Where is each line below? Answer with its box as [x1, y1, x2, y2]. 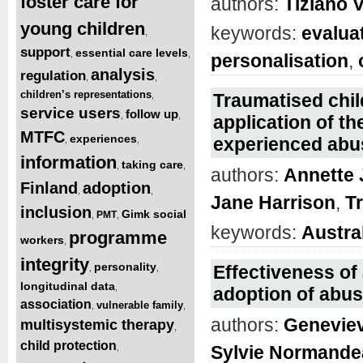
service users [20, 104, 121, 122]
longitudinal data [20, 279, 115, 293]
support [20, 44, 70, 60]
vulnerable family [96, 298, 183, 311]
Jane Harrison [211, 192, 335, 214]
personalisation [211, 50, 348, 72]
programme [69, 227, 167, 248]
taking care [122, 157, 183, 171]
